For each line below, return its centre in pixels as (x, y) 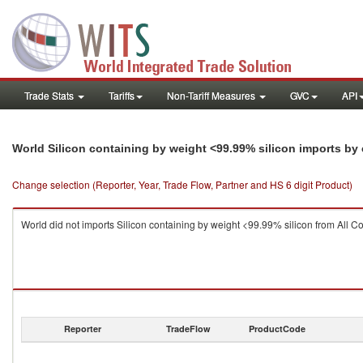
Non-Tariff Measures (212, 95)
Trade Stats (50, 95)
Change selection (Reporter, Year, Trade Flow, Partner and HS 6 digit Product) (182, 184)
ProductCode (277, 329)
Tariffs (122, 95)
